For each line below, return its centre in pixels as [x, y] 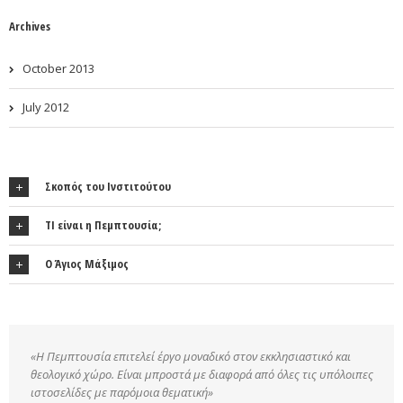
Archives [30, 27]
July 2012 [46, 107]
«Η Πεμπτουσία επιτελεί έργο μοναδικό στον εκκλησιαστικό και [191, 357]
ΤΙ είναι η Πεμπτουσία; [103, 225]
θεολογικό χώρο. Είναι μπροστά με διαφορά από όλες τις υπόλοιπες [202, 375]
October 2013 [58, 69]
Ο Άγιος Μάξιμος [87, 264]
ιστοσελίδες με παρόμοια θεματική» [122, 393]
